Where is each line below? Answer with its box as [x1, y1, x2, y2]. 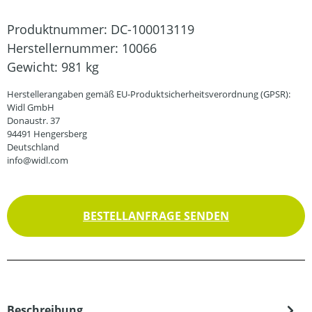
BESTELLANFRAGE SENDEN [83, 208, 229, 224]
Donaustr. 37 [7, 114, 60, 127]
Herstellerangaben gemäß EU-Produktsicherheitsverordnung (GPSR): [7, 88, 290, 100]
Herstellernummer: [7, 40, 122, 56]
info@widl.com [7, 154, 68, 166]
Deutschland [7, 141, 59, 153]
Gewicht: [7, 58, 61, 75]
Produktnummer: [7, 21, 111, 38]
